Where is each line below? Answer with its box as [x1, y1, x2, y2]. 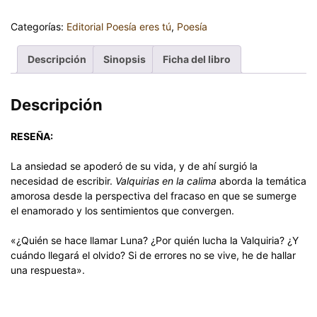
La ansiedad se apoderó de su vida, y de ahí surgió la [11, 159, 258, 172]
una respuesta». [11, 263, 85, 276]
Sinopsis [103, 52, 146, 65]
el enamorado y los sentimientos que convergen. [11, 204, 234, 217]
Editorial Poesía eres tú [67, 20, 171, 33]
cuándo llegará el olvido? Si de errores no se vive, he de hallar [11, 248, 296, 261]
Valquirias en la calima [115, 174, 217, 187]
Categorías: [11, 20, 67, 33]
